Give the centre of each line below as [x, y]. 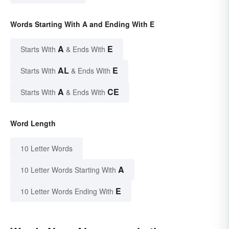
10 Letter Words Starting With [68, 170]
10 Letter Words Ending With [67, 191]
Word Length [33, 123]
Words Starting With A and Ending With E [82, 24]
